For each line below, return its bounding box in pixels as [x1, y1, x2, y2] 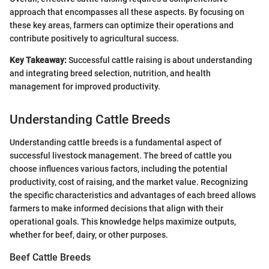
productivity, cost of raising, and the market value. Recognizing [10, 177, 248, 187]
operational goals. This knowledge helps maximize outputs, [10, 217, 236, 227]
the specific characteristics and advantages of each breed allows [10, 190, 256, 201]
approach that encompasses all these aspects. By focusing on [10, 7, 244, 17]
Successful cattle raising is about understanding [67, 55, 252, 65]
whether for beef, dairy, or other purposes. [10, 230, 168, 240]
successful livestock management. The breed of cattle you [10, 151, 232, 161]
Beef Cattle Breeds [10, 252, 91, 264]
